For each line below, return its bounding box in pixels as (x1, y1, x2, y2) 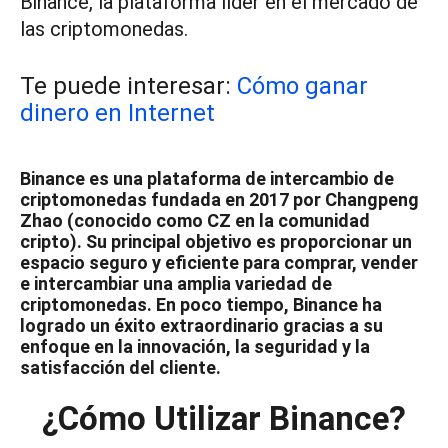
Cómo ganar (237, 72, 368, 100)
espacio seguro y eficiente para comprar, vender (20, 252, 418, 273)
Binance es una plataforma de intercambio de (20, 168, 394, 189)
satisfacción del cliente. (20, 357, 221, 378)
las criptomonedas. (20, 17, 188, 41)
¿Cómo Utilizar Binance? (42, 399, 406, 438)
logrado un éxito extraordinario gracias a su (20, 315, 383, 336)
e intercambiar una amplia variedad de (20, 273, 332, 294)
